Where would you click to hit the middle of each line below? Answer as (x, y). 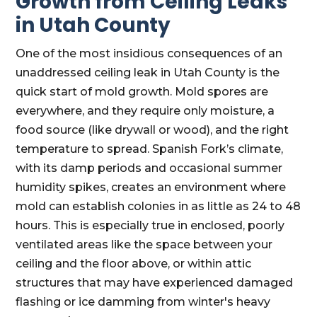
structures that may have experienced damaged (155, 283)
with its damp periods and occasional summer (149, 168)
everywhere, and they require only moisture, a (145, 111)
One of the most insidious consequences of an (149, 53)
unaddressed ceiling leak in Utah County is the (148, 73)
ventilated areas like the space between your (144, 244)
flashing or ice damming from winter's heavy (143, 302)
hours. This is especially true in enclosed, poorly (150, 225)
